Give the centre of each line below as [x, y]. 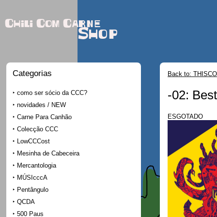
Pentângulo [33, 189]
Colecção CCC [38, 129]
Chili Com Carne [53, 24]
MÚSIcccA [32, 177]
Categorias [32, 73]
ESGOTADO [185, 116]
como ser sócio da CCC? [52, 93]
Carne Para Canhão [44, 117]
